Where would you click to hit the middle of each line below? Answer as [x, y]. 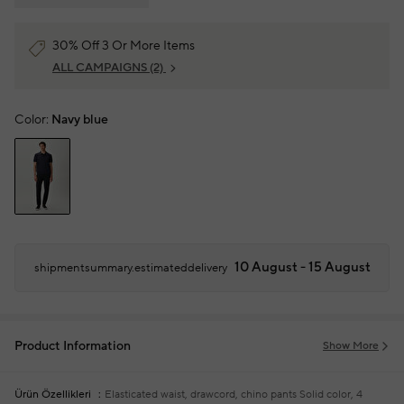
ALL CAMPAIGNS [101, 68]
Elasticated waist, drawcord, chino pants [201, 395]
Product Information [73, 346]
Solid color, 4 [330, 395]
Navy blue [80, 120]
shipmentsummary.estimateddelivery [130, 268]
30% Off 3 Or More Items [124, 46]
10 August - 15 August [302, 267]
